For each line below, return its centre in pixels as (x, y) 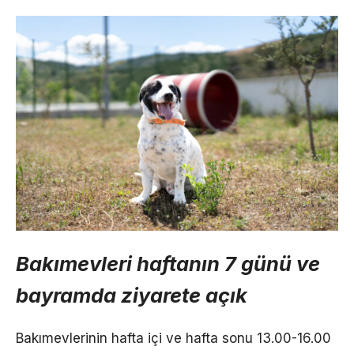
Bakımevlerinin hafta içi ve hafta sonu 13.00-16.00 (173, 338)
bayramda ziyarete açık (132, 295)
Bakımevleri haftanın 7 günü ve (168, 263)
